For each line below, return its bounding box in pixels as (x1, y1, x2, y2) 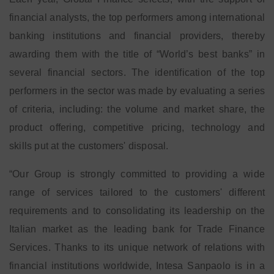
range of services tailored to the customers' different (9, 187, 265, 198)
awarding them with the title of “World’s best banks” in (9, 49, 265, 59)
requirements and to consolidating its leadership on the (9, 206, 265, 216)
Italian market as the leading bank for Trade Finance (9, 224, 265, 234)
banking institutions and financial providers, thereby (9, 31, 265, 41)
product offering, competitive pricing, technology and (9, 122, 265, 133)
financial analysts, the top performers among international (9, 12, 265, 23)
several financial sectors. (9, 67, 126, 78)
